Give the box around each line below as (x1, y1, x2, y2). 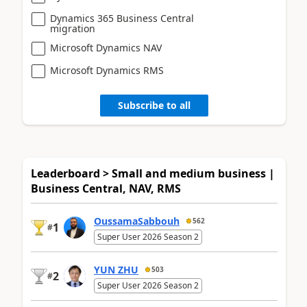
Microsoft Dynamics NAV (50, 40, 162, 54)
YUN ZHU (94, 263, 138, 277)
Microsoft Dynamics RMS (50, 63, 164, 77)
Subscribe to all (118, 99, 191, 112)
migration (50, 21, 95, 35)
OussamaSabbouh (94, 214, 180, 228)
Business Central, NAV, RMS (31, 180, 181, 196)
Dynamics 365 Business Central (50, 11, 194, 25)
